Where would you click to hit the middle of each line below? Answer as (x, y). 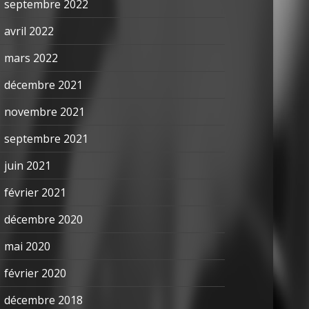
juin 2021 (28, 166)
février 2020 (35, 273)
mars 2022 (31, 58)
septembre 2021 (46, 139)
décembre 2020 (43, 219)
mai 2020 (27, 246)
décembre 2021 (43, 85)
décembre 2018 (43, 300)
